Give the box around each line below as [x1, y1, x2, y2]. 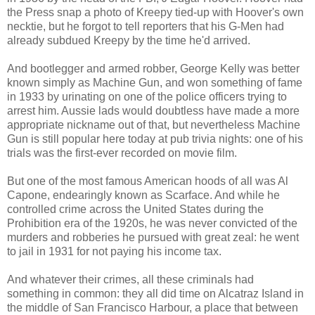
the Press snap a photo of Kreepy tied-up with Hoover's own [7, 6, 304, 18]
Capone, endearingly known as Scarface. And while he [7, 188, 280, 201]
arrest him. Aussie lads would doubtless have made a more [7, 104, 300, 117]
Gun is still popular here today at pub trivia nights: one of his [7, 132, 303, 145]
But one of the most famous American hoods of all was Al [7, 174, 288, 187]
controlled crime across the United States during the [7, 202, 264, 215]
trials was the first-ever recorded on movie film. [7, 146, 237, 159]
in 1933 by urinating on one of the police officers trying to [7, 90, 287, 103]
